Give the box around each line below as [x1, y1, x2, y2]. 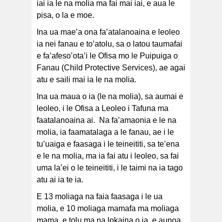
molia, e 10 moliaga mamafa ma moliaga [37, 204, 179, 213]
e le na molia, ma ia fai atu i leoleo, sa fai [37, 152, 179, 161]
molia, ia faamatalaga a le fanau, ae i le [37, 128, 174, 137]
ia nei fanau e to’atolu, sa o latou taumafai [37, 40, 182, 49]
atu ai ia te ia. [37, 175, 85, 184]
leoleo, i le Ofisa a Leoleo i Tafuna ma [37, 104, 168, 113]
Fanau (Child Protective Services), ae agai [37, 63, 185, 72]
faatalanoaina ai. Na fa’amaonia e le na [37, 116, 176, 125]
